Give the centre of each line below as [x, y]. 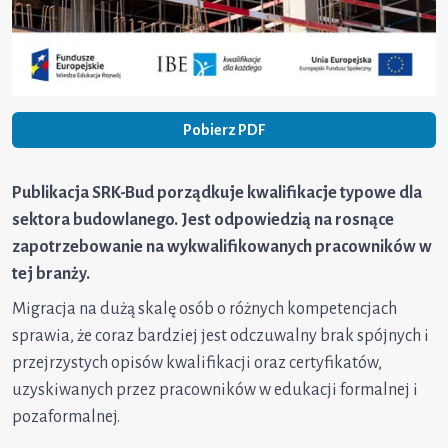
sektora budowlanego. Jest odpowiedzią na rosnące [203, 220]
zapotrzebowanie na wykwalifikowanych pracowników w [222, 247]
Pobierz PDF [224, 130]
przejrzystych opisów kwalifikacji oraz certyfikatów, [197, 363]
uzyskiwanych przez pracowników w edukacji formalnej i [215, 390]
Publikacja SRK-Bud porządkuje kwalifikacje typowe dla [217, 193]
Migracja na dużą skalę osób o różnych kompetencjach [204, 309]
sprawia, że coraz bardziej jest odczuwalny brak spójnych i [220, 336]
